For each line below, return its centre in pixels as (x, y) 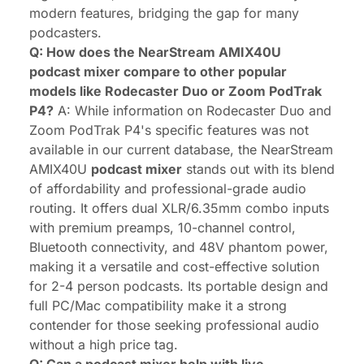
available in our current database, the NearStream (181, 150)
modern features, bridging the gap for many (164, 13)
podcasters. (65, 33)
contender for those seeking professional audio (174, 325)
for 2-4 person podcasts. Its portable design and (179, 286)
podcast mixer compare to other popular (158, 72)
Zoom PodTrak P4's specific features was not (169, 130)
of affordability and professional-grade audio (168, 189)
